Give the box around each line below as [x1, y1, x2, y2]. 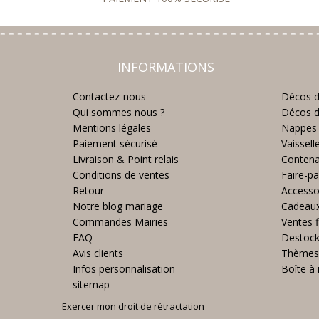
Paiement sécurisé [73, 137, 157, 150]
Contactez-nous [73, 90, 146, 103]
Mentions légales [73, 121, 151, 135]
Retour [73, 184, 104, 197]
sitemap [73, 278, 110, 291]
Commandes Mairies [73, 215, 168, 229]
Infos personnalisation [73, 262, 175, 276]
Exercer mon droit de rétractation [62, 300, 204, 313]
